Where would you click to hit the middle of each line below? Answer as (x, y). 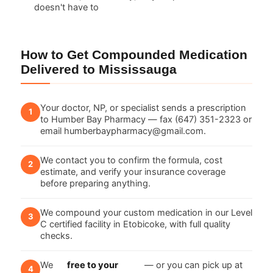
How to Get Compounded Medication (134, 54)
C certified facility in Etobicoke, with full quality (135, 224)
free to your (93, 265)
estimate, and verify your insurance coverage (133, 172)
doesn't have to (66, 7)
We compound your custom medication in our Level (146, 212)
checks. (56, 236)
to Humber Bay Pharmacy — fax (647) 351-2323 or (146, 119)
